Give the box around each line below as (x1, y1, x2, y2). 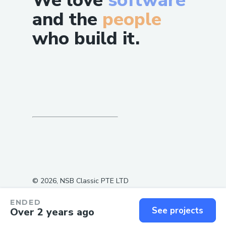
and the (32, 7, 97, 32)
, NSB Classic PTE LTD (56, 176, 129, 186)
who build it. (32, 26, 140, 51)
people (102, 7, 161, 32)
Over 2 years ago (10, 205, 94, 219)
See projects (152, 204, 203, 216)
